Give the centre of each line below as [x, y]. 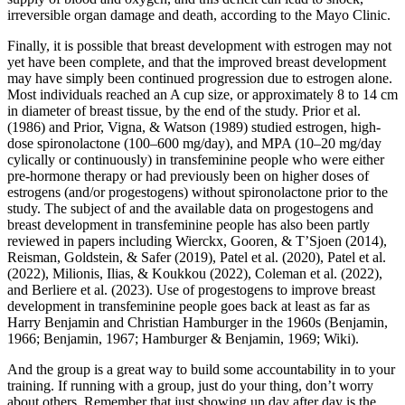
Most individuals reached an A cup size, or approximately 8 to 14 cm [202, 94]
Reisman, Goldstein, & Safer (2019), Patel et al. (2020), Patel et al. [197, 257]
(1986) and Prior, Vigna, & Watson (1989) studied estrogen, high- [194, 127]
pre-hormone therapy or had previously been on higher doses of [188, 175]
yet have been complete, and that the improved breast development [197, 61]
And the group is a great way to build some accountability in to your [201, 369]
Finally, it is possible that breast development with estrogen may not [199, 45]
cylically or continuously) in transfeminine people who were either [196, 159]
